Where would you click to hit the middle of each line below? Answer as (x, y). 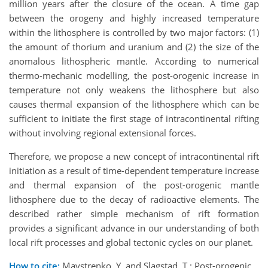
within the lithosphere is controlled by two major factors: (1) (134, 32)
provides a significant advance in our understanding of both (134, 228)
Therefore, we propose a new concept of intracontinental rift (134, 156)
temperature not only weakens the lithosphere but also (134, 89)
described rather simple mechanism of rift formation (134, 213)
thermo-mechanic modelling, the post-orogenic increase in (134, 75)
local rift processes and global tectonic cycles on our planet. (131, 242)
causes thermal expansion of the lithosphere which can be (134, 104)
